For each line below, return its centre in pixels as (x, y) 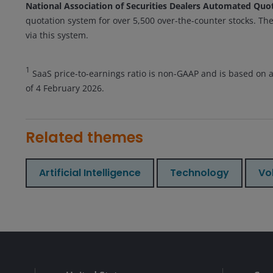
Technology (200, 172)
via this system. (57, 35)
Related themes (84, 137)
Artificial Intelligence (90, 172)
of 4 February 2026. (65, 88)
